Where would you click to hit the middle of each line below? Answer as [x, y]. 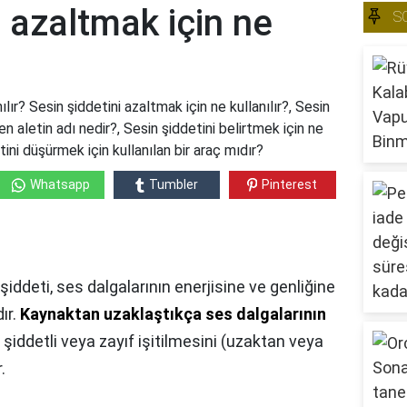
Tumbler [173, 185]
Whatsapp [60, 185]
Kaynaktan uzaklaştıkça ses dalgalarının [173, 314]
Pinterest [290, 185]
